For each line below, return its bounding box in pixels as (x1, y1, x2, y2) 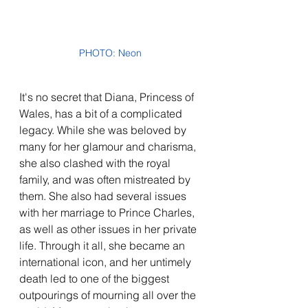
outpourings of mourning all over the (19, 287, 199, 302)
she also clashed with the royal (19, 155, 173, 170)
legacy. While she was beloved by (19, 122, 189, 137)
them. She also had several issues (19, 188, 189, 203)
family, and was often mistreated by (19, 172, 193, 186)
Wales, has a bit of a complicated (19, 106, 185, 120)
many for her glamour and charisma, (19, 139, 199, 153)
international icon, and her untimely (19, 254, 194, 269)
